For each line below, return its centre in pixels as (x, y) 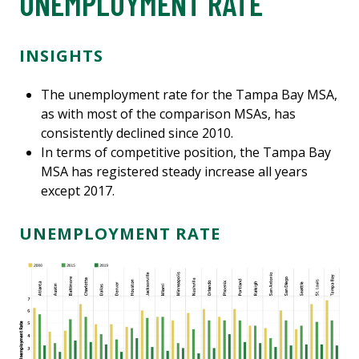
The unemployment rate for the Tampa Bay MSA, (190, 95)
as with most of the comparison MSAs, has (169, 114)
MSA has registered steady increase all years (175, 172)
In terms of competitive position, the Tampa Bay (186, 153)
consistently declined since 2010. (137, 133)
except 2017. (78, 191)
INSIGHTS (61, 56)
